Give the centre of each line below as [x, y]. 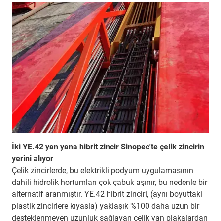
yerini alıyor [33, 158]
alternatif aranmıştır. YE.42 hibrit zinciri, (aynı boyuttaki [107, 194]
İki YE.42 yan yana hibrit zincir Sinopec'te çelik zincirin [108, 147]
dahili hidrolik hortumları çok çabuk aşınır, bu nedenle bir [110, 182]
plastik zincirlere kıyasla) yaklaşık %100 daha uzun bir [106, 206]
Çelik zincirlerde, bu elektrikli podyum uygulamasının [103, 170]
